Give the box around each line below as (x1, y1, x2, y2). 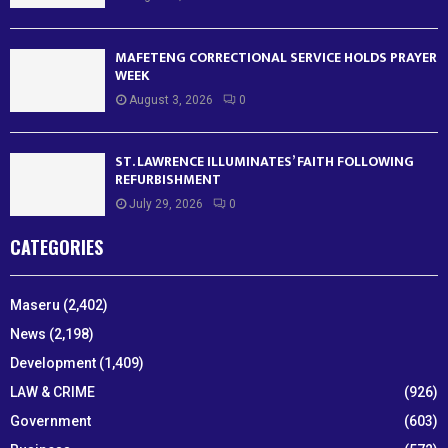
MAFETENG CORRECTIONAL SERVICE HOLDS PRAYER (115, 45, 437, 69)
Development (10, 355, 96, 372)
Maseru (10, 297, 60, 314)
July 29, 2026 (129, 197, 203, 212)
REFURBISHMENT (115, 168, 221, 192)
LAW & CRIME (10, 384, 95, 401)
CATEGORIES (10, 234, 103, 261)
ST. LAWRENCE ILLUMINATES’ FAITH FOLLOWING (115, 150, 414, 174)
